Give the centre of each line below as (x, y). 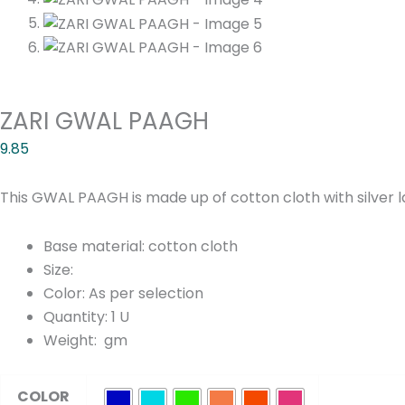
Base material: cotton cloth (141, 247)
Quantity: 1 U (86, 317)
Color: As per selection (123, 294)
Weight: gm (85, 341)
